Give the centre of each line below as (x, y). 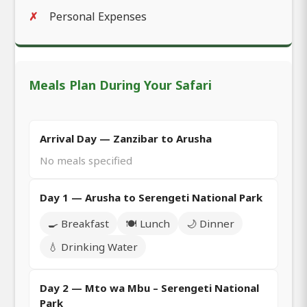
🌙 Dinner (210, 223)
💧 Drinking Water (93, 246)
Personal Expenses (98, 16)
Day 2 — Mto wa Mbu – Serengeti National (149, 287)
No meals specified (86, 160)
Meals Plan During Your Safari (120, 85)
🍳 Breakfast (78, 223)
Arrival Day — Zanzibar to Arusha (126, 138)
